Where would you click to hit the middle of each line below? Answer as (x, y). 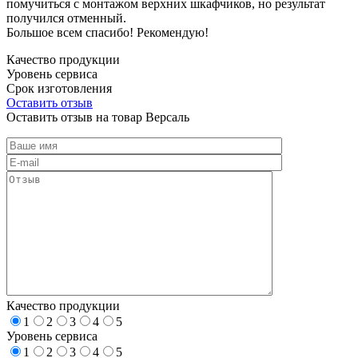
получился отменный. (66, 18)
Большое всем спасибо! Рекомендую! (107, 32)
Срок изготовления (59, 88)
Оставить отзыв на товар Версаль (98, 117)
